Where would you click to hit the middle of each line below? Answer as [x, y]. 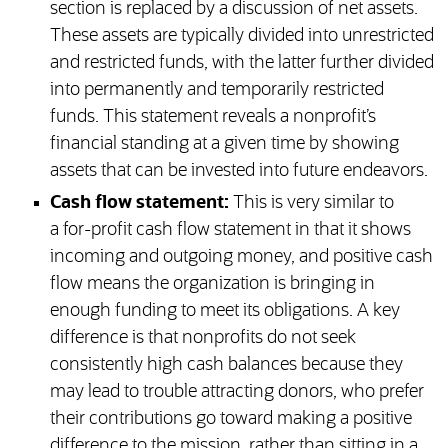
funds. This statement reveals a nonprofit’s [212, 117]
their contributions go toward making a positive [230, 419]
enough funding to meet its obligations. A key [224, 311]
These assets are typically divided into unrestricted [241, 36]
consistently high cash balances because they [226, 365]
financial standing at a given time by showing [224, 144]
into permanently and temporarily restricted [216, 90]
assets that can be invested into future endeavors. [238, 171]
